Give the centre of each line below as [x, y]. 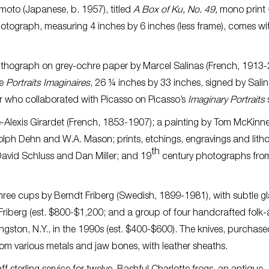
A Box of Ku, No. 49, [175, 11]
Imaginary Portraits [226, 101]
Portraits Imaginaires [48, 84]
